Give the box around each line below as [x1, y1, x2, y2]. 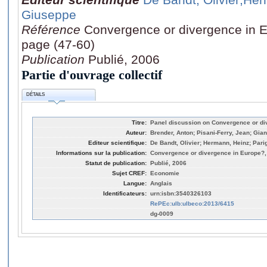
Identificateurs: [103, 190, 147, 197]
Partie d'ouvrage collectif [21, 67, 162, 82]
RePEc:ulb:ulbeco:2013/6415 [150, 200, 234, 207]
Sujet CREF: [112, 169, 147, 176]
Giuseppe [21, 7, 76, 21]
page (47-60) [21, 37, 95, 51]
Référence [21, 22, 84, 36]
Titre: [132, 119, 147, 126]
